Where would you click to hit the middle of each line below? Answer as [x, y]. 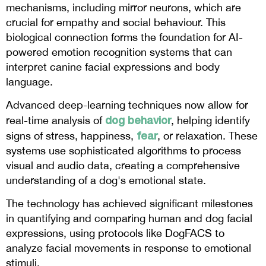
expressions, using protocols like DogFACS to [115, 233]
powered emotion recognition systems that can [119, 52]
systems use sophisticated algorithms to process [123, 150]
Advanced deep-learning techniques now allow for [127, 104]
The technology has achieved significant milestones [129, 203]
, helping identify [210, 120]
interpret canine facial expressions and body [113, 66]
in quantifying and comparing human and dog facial [129, 218]
